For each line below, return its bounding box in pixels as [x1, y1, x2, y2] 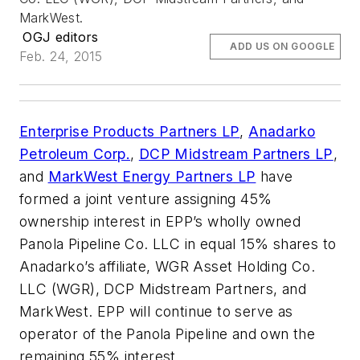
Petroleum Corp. [19, 145, 130, 162]
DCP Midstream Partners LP [138, 145, 333, 162]
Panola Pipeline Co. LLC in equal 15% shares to [19, 235, 337, 252]
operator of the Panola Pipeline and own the [19, 325, 316, 342]
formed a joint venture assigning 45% [19, 190, 272, 207]
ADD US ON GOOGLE [230, 40, 335, 52]
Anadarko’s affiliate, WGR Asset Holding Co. [19, 258, 316, 275]
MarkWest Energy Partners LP [47, 168, 256, 185]
